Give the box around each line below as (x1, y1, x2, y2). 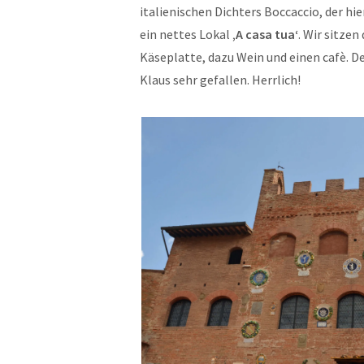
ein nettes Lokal (140, 26, 232, 42)
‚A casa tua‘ (232, 26, 298, 42)
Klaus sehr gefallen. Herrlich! (140, 71, 301, 88)
